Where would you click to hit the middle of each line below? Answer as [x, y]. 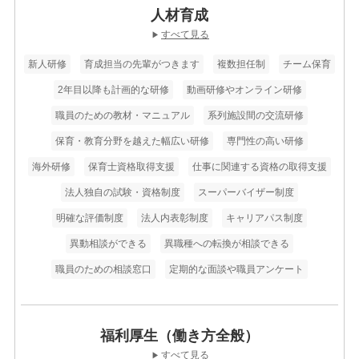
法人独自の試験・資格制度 [123, 193]
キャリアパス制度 [264, 218]
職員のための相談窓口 [103, 270]
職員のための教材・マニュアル [123, 116]
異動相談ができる [108, 244]
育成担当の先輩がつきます [142, 65]
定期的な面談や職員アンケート [236, 270]
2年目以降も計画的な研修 [113, 90]
